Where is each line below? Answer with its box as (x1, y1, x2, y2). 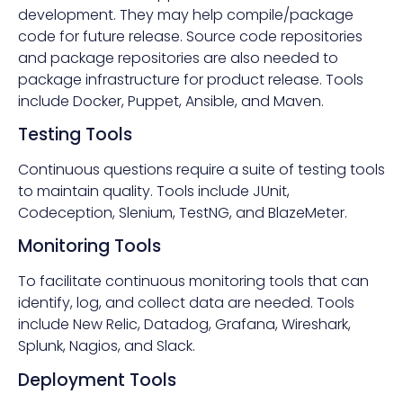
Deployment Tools (18, 367, 176, 392)
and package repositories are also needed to (18, 47, 338, 68)
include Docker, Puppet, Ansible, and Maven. (18, 90, 324, 112)
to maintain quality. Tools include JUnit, (18, 181, 290, 202)
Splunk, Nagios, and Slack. (18, 336, 195, 357)
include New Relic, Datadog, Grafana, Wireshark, (18, 314, 351, 336)
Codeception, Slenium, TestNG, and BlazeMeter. (18, 202, 347, 224)
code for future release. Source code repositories (18, 25, 363, 47)
